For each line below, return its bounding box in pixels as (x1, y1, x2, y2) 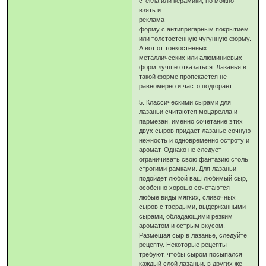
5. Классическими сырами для (139, 99, 232, 106)
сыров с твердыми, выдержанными (139, 203, 246, 211)
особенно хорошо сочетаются (139, 184, 230, 192)
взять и (139, 7, 161, 14)
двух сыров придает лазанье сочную (139, 127, 251, 135)
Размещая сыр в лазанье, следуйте (139, 232, 248, 239)
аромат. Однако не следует (139, 146, 222, 154)
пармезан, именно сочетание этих (139, 118, 243, 125)
